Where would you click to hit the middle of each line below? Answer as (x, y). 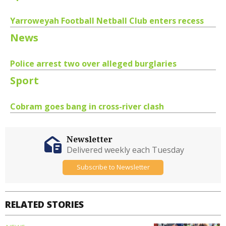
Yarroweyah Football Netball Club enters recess (107, 20)
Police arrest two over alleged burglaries (93, 63)
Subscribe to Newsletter (113, 167)
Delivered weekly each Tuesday (125, 150)
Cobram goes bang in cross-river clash (87, 106)
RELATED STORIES (44, 204)
